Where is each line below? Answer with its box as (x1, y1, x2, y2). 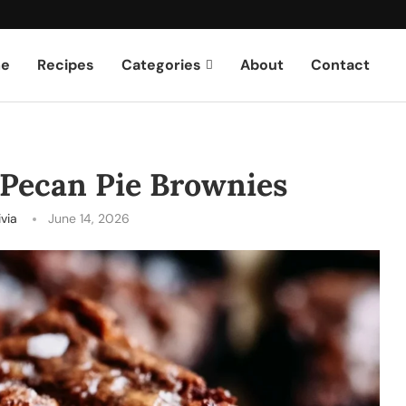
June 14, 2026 (47, 209, 130, 227)
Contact (311, 54, 371, 74)
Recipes (37, 54, 95, 74)
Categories (121, 54, 202, 74)
